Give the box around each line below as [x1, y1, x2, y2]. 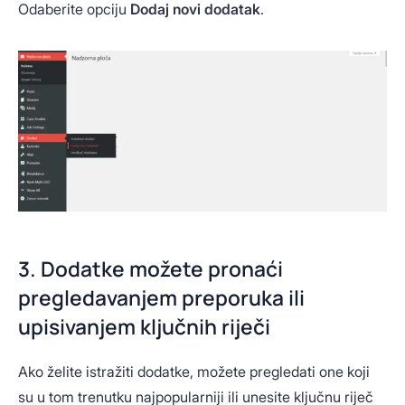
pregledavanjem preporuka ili [18, 284, 305, 313]
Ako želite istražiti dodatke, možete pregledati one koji [18, 363, 370, 381]
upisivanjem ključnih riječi [18, 313, 270, 342]
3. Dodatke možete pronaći [18, 255, 283, 284]
